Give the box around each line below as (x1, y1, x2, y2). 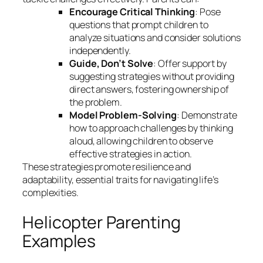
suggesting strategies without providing (69, 70, 235, 83)
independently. (69, 44, 131, 58)
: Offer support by (153, 57, 227, 70)
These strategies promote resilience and (22, 160, 191, 174)
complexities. (22, 186, 79, 200)
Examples (22, 229, 96, 252)
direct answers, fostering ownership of (69, 83, 230, 96)
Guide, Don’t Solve (69, 57, 154, 70)
